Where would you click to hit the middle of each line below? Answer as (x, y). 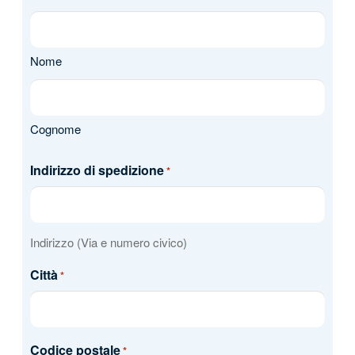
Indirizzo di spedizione (97, 170)
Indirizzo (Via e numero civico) (108, 242)
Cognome (55, 128)
